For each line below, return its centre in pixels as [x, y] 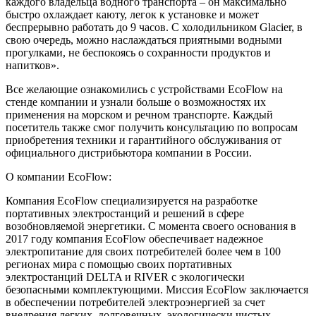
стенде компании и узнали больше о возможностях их [136, 102]
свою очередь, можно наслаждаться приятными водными [144, 40]
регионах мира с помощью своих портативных [119, 265]
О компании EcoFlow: [59, 177]
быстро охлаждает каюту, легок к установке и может [132, 15]
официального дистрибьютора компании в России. [129, 153]
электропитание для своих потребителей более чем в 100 [143, 252]
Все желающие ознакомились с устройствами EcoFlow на [144, 90]
